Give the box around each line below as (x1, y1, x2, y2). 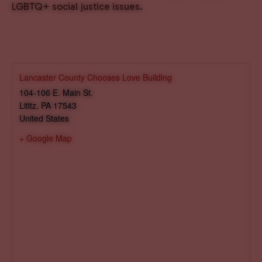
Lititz (19, 99, 36, 111)
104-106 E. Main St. (19, 86, 93, 98)
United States (19, 112, 69, 124)
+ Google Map (19, 132, 72, 144)
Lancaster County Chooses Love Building (19, 71, 172, 83)
